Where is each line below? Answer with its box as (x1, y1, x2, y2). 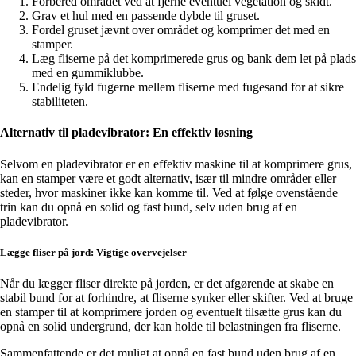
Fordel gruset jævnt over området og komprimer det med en (32, 23, 330, 37)
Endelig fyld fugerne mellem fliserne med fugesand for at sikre (32, 80, 344, 95)
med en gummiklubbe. (32, 66, 144, 80)
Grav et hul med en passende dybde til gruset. (32, 9, 260, 23)
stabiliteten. (32, 95, 88, 109)
